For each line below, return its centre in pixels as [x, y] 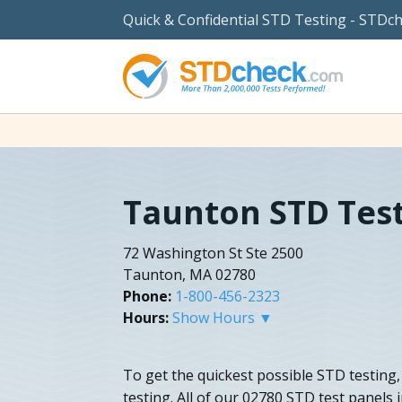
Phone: [147, 296]
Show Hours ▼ [223, 317]
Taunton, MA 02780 [189, 274]
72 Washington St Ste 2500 [213, 253]
